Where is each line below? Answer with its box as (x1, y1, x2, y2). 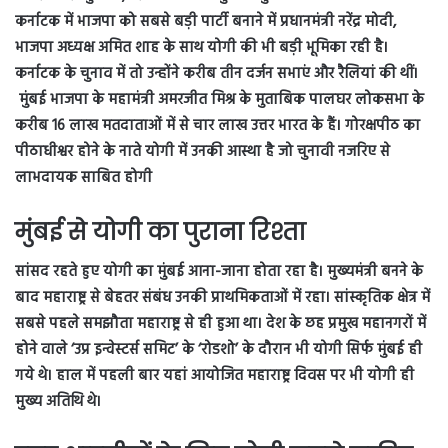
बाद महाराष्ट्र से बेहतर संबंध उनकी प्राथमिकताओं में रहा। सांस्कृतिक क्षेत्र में (15, 286, 430, 311)
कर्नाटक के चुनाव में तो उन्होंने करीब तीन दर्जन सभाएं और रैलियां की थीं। (15, 61, 418, 86)
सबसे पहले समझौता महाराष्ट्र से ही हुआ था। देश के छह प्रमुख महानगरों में (15, 312, 426, 337)
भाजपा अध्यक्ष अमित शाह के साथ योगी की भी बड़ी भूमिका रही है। (15, 35, 388, 60)
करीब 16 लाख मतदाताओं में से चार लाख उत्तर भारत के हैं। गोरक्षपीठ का (15, 113, 420, 138)
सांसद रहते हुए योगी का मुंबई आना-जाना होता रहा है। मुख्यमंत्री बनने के (15, 260, 423, 285)
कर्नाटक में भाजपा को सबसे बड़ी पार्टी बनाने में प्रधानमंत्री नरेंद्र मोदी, (15, 9, 396, 34)
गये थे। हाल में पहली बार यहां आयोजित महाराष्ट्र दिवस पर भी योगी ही (15, 364, 414, 389)
